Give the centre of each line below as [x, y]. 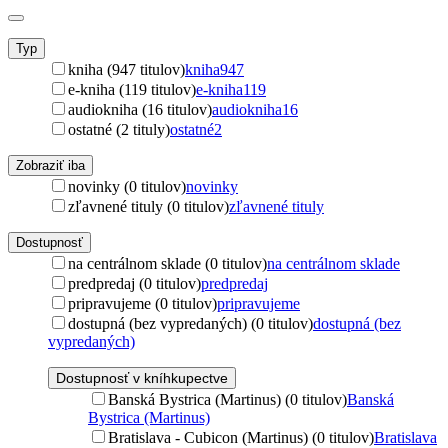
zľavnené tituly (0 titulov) [148, 206]
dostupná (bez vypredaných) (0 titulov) [190, 323]
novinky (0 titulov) [127, 186]
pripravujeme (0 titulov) [142, 303]
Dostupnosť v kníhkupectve [142, 377]
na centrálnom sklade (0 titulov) [167, 263]
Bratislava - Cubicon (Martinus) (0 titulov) [241, 437]
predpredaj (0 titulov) [134, 283]
